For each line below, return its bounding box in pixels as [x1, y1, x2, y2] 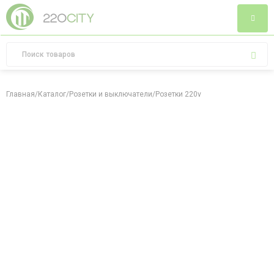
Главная [6, 90, 35, 98]
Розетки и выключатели [69, 90, 152, 98]
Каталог [38, 90, 66, 98]
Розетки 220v [155, 90, 201, 98]
